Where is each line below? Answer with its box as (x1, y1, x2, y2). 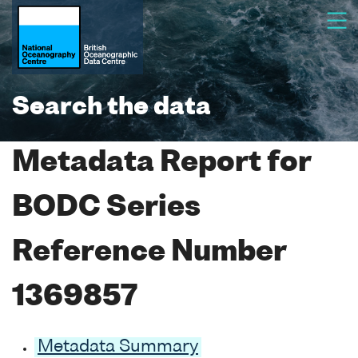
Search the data (12, 96, 211, 120)
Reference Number (12, 239, 286, 267)
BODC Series (12, 194, 201, 222)
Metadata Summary (38, 338, 198, 356)
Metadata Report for (12, 149, 311, 177)
